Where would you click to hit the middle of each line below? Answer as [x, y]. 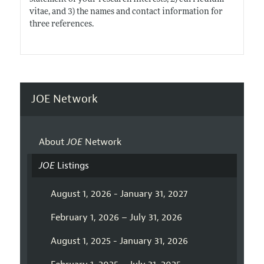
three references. [61, 24]
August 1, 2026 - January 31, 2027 [119, 194]
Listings [72, 166]
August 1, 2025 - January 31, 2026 [119, 241]
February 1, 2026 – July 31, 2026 [116, 218]
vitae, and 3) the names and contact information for [126, 12]
